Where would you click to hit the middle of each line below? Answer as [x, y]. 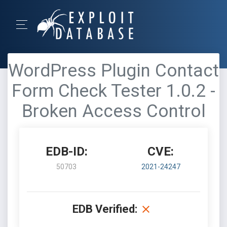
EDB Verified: [105, 209]
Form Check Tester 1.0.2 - [113, 91]
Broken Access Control [113, 111]
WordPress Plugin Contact [113, 71]
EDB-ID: [66, 152]
